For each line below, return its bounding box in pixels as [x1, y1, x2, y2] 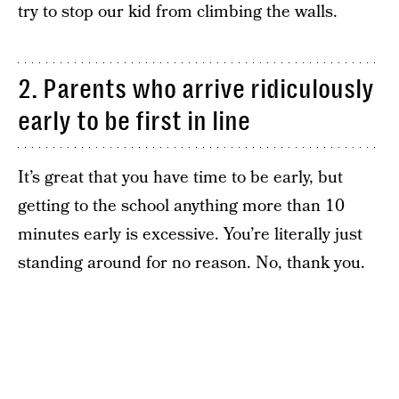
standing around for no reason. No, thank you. [18, 251, 365, 275]
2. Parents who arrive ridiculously [18, 74, 374, 104]
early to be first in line [18, 106, 250, 136]
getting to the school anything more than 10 [18, 194, 345, 218]
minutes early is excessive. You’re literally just [18, 223, 362, 247]
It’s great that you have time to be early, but [18, 166, 343, 190]
